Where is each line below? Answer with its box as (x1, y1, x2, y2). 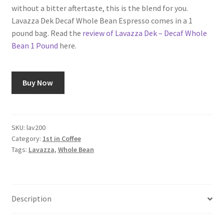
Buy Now (22, 77, 53, 87)
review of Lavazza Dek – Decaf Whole (82, 28, 207, 38)
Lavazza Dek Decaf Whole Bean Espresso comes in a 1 (11, 15, 192, 26)
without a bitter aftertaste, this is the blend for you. (11, 3, 188, 13)
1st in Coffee (42, 134, 81, 143)
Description (11, 193, 51, 204)
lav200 (26, 123, 45, 132)
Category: (11, 134, 42, 143)
